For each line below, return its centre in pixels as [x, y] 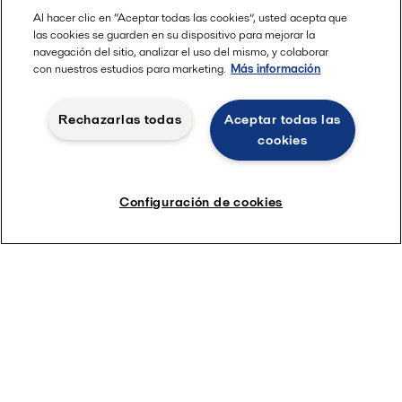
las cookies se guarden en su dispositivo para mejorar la [175, 35]
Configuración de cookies [201, 201]
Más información [276, 69]
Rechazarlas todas [120, 119]
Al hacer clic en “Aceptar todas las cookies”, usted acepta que [191, 17]
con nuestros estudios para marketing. [130, 69]
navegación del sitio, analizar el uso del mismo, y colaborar [181, 52]
